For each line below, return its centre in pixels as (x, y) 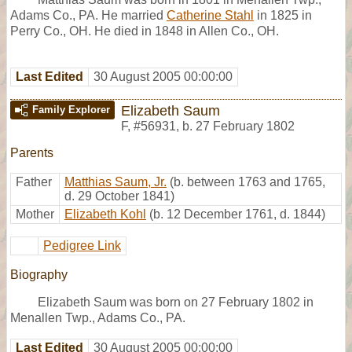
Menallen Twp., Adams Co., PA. (98, 317)
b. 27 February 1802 (238, 126)
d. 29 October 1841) (119, 196)
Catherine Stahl (210, 15)
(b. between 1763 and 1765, (247, 181)
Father (34, 181)
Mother (35, 214)
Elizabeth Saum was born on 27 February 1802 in (176, 302)
